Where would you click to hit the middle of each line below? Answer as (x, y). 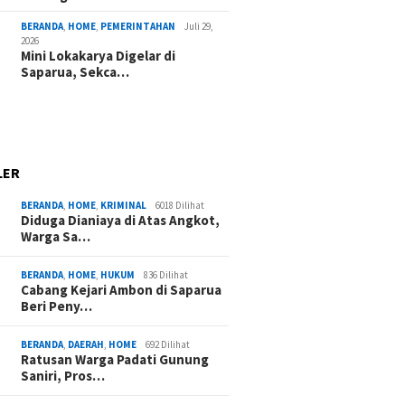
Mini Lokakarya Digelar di (99, 56)
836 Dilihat (166, 275)
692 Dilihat (168, 345)
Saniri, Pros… (63, 376)
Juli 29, (199, 27)
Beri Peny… (57, 306)
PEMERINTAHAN (138, 27)
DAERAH (86, 345)
